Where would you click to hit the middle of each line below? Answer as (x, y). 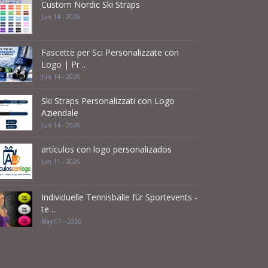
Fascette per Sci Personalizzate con (110, 52)
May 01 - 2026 (61, 221)
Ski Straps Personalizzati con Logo (108, 101)
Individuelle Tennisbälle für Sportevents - (119, 197)
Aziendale (60, 113)
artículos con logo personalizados (106, 149)
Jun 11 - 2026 (61, 162)
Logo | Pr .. (63, 64)
